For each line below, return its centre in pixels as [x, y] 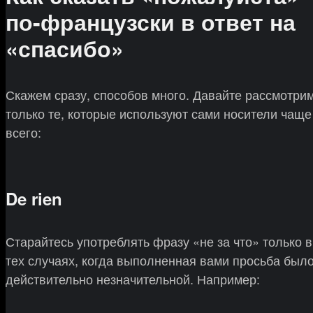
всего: [23, 132]
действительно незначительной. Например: [133, 279]
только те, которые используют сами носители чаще [159, 114]
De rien [34, 199]
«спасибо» [65, 48]
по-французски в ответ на [151, 21]
